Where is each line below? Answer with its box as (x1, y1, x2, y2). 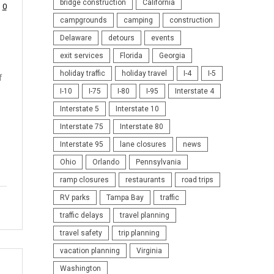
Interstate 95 (59, 139, 103, 149)
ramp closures (59, 175, 109, 184)
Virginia (136, 246, 162, 255)
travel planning (119, 210, 169, 220)
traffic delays (59, 210, 103, 220)
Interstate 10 (115, 104, 159, 113)
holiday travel (121, 68, 167, 78)
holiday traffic (59, 68, 105, 78)
